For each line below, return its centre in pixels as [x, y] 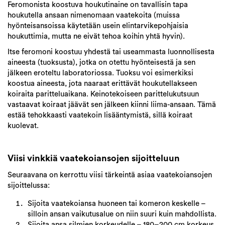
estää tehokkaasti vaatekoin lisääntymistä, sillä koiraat [100, 116]
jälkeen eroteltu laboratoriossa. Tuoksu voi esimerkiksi [100, 73]
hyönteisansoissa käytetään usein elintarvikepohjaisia [98, 26]
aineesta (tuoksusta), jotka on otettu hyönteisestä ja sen [101, 63]
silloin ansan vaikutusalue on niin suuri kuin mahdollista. [122, 214]
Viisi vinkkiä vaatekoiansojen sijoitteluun [94, 158]
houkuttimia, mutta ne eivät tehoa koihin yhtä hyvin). [96, 37]
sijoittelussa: [29, 186]
